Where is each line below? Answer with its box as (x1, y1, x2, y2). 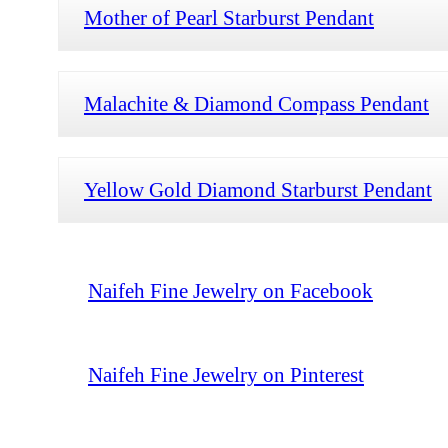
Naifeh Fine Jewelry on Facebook (88, 278, 373, 302)
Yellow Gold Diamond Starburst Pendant (84, 177, 432, 201)
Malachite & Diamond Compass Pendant (84, 91, 429, 115)
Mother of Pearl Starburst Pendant (84, 5, 374, 29)
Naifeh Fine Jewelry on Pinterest (88, 362, 364, 386)
